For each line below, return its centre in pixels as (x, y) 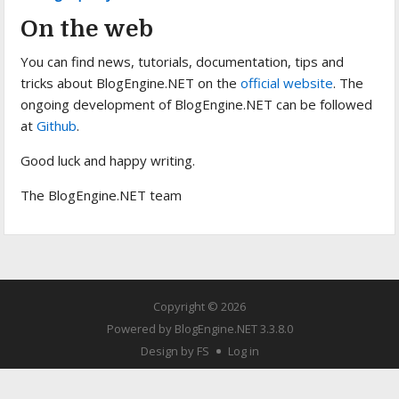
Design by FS (175, 351)
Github (57, 125)
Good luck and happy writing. (108, 160)
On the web (87, 28)
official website (287, 82)
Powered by (140, 329)
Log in (243, 351)
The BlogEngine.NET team (102, 195)
